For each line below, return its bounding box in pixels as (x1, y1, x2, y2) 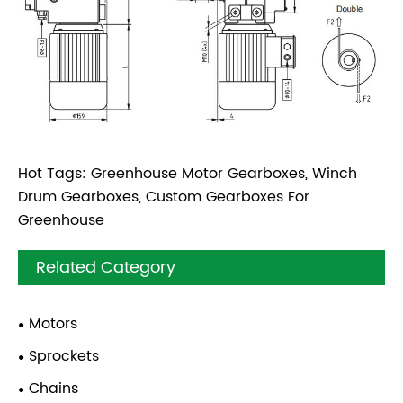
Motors (29, 312, 77, 336)
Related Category (36, 255, 175, 282)
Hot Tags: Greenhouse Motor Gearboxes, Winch (18, 162, 357, 186)
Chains (29, 377, 78, 401)
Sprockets (29, 345, 99, 369)
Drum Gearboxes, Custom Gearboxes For (18, 185, 309, 210)
